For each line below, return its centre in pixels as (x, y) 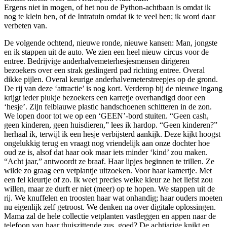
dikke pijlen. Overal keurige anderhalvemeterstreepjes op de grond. (111, 79)
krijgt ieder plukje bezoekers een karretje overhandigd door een (105, 97)
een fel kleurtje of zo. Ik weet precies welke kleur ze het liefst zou (108, 179)
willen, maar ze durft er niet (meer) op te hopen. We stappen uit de (109, 188)
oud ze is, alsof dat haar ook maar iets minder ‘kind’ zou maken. (106, 152)
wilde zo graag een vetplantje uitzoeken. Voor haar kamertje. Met (108, 170)
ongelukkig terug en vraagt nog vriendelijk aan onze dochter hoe (107, 143)
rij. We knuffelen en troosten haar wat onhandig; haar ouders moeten (113, 198)
